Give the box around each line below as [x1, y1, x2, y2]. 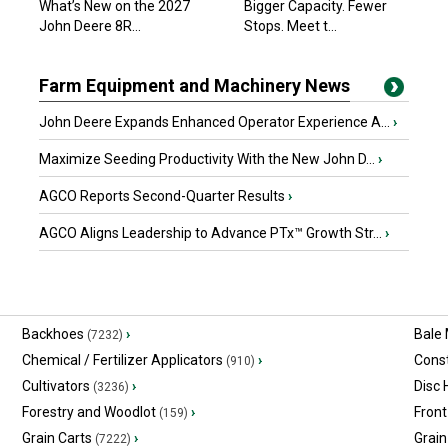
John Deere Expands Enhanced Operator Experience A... [39, 114, 393, 130]
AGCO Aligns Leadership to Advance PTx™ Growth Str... [39, 225, 385, 241]
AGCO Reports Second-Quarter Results [39, 188, 288, 204]
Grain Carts [21, 430, 92, 446]
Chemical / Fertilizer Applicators [21, 352, 223, 368]
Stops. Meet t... [244, 18, 337, 34]
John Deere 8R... [39, 18, 141, 34]
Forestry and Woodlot [21, 404, 156, 420]
